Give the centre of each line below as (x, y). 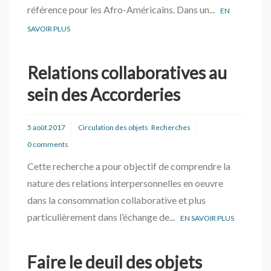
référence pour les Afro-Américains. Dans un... (124, 9)
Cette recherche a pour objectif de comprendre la (129, 166)
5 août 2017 (46, 127)
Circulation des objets (113, 127)
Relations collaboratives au (127, 73)
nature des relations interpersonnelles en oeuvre (125, 183)
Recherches (171, 127)
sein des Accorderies (104, 94)
